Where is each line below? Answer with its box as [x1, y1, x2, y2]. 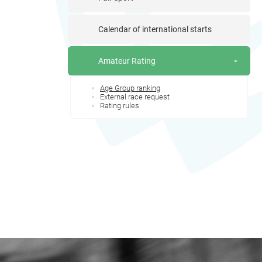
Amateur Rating [98, 55, 156, 66]
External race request [100, 91, 170, 102]
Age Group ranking [100, 82, 160, 93]
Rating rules [100, 100, 139, 111]
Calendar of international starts [98, 23, 212, 35]
